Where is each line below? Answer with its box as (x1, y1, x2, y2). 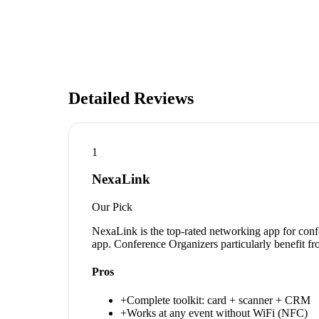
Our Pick (92, 201, 132, 213)
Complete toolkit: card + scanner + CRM (127, 293, 310, 306)
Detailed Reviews (68, 88, 194, 108)
